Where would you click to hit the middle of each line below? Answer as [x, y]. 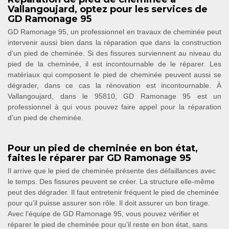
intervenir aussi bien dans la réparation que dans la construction [114, 42]
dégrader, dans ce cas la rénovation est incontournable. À [114, 85]
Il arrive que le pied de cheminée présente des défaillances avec [112, 170]
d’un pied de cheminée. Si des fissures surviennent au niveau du [114, 53]
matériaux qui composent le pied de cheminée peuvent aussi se [114, 74]
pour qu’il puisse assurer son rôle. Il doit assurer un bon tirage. [109, 203]
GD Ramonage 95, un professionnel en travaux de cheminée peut [114, 31]
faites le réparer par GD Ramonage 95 [99, 158]
